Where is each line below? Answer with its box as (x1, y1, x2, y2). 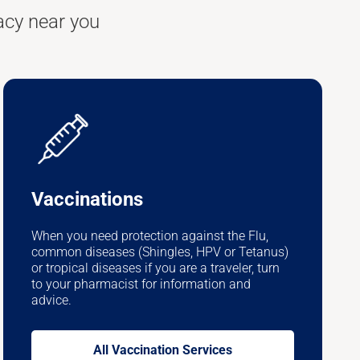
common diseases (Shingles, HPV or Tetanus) (31, 243, 289, 260)
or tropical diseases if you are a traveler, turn (31, 260, 280, 276)
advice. (31, 292, 72, 308)
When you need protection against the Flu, (31, 227, 269, 243)
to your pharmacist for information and (31, 276, 252, 292)
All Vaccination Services (93, 342, 233, 358)
